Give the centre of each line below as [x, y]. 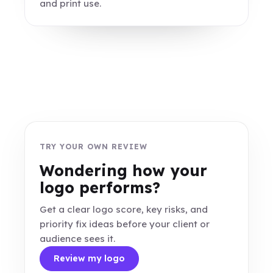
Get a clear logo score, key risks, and [124, 209]
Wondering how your [124, 170]
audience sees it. [78, 239]
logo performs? [100, 187]
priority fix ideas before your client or [125, 224]
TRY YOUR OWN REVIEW [94, 147]
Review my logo [90, 258]
